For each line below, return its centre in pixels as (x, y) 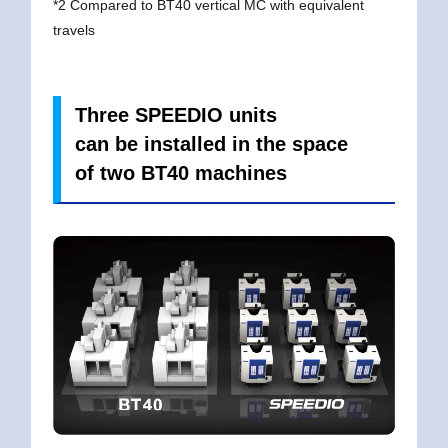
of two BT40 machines (180, 172)
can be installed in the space (211, 143)
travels (73, 29)
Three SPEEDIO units (175, 114)
